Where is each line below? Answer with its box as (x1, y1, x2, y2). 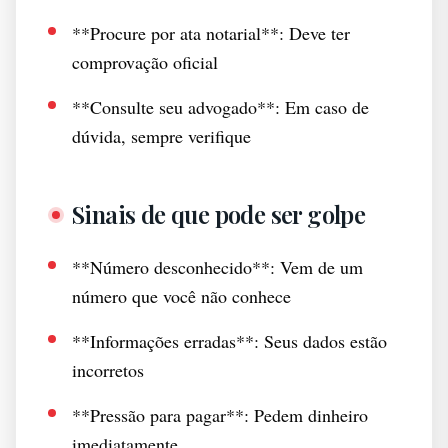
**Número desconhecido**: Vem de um (72, 255, 363, 279)
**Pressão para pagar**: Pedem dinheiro (72, 403, 368, 427)
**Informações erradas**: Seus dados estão (72, 329, 387, 353)
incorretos (72, 358, 144, 382)
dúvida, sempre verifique (72, 124, 251, 148)
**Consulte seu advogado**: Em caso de (72, 95, 369, 119)
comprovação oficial (72, 50, 218, 74)
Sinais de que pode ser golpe (72, 198, 366, 230)
